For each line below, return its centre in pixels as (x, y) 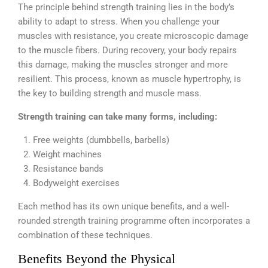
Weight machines (67, 155)
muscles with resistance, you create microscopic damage (133, 36)
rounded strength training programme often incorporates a (134, 221)
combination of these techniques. (85, 235)
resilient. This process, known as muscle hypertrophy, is (130, 79)
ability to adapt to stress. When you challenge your (119, 22)
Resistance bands (68, 169)
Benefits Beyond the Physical (97, 259)
